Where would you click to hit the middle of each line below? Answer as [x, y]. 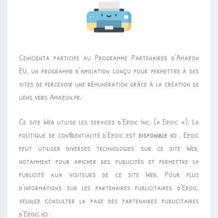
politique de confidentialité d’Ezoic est [79, 135]
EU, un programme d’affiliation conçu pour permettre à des [109, 71]
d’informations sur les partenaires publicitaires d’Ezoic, [109, 188]
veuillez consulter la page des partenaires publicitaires [109, 201]
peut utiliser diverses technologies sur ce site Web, [109, 148]
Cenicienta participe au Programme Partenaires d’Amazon [109, 58]
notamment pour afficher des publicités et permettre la [109, 161]
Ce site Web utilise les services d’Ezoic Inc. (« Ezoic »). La [109, 122]
